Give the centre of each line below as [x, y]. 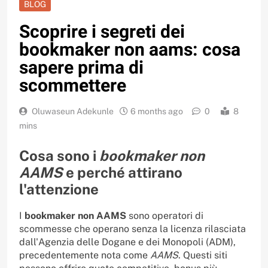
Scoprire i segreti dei [102, 33]
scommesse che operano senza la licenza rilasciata [133, 229]
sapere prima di [81, 68]
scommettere [73, 86]
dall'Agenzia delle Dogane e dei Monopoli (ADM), [127, 242]
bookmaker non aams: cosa [130, 51]
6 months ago [157, 112]
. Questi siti [203, 255]
